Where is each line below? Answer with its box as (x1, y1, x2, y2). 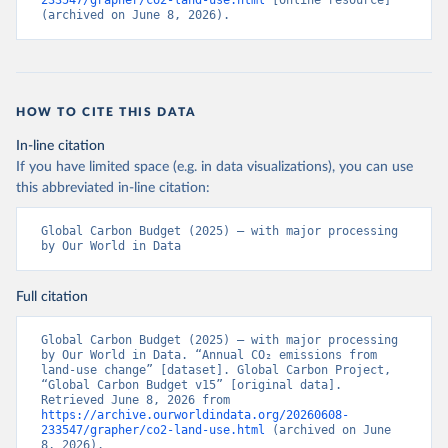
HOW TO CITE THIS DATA (16, 106, 197, 118)
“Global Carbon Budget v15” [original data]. (41, 378, 342, 392)
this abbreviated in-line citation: (16, 181, 210, 195)
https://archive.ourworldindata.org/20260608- (41, 408, 349, 422)
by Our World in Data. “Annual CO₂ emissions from (41, 348, 377, 362)
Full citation (16, 290, 88, 304)
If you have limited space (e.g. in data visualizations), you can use (16, 160, 413, 174)
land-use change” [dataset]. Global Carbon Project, (41, 363, 391, 377)
